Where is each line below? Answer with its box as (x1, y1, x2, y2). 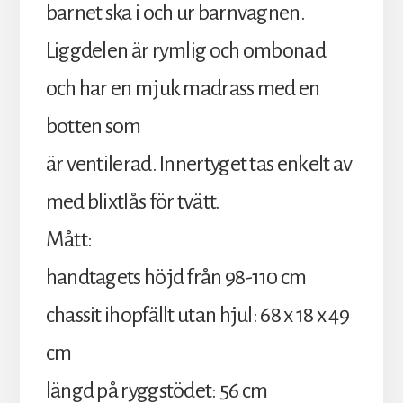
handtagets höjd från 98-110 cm (45, 265, 307, 290)
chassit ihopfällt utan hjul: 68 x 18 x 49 (45, 303, 349, 327)
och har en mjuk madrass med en (45, 76, 320, 101)
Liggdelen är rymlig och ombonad (45, 39, 326, 63)
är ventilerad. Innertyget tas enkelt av (45, 152, 353, 176)
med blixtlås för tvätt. (45, 190, 220, 214)
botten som (45, 114, 141, 139)
